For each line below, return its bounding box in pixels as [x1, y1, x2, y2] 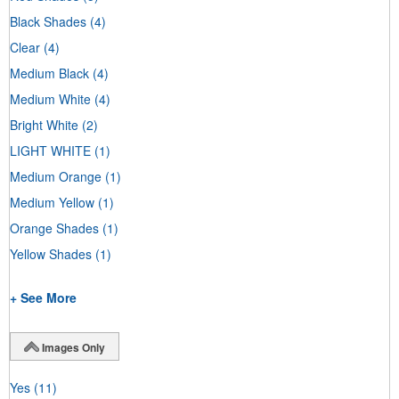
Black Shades [10, 12, 86, 30]
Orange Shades [10, 218, 99, 237]
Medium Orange [10, 167, 102, 185]
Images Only [42, 338, 105, 355]
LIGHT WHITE [10, 141, 91, 159]
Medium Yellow [10, 192, 94, 211]
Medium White [10, 89, 91, 108]
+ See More [10, 288, 77, 306]
